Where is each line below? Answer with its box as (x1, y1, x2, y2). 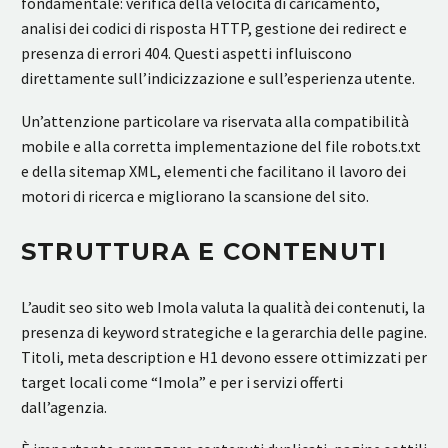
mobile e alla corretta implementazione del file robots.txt (21, 135, 421, 156)
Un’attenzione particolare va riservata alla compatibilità (21, 110, 409, 131)
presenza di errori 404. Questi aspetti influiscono (21, 42, 352, 63)
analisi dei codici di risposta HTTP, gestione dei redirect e (21, 17, 407, 38)
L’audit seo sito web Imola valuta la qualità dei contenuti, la (21, 296, 425, 317)
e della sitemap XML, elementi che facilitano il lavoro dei (21, 160, 406, 181)
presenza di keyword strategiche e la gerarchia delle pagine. (21, 321, 427, 342)
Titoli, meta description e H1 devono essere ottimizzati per (21, 346, 427, 367)
